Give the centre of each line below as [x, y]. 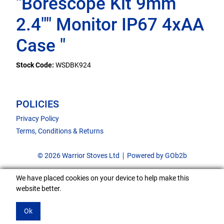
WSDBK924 [73, 65]
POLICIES [37, 104]
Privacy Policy [37, 118]
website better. [39, 188]
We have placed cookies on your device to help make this [102, 178]
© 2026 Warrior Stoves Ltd [78, 155]
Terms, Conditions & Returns [60, 131]
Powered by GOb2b [157, 155]
